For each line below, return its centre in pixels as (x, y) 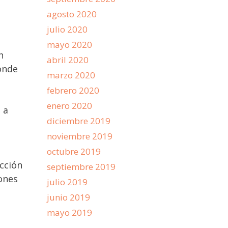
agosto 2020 (72, 14)
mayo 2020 (69, 45)
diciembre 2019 (79, 121)
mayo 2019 (69, 212)
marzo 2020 (71, 75)
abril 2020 (68, 60)
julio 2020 (67, 29)
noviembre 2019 (80, 136)
